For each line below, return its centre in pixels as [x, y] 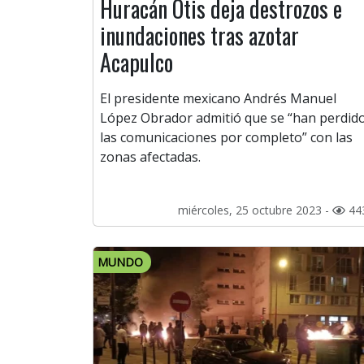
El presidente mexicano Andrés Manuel [218, 99]
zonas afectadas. [150, 157]
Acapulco [136, 63]
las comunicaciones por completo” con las [226, 138]
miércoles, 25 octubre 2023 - [255, 210]
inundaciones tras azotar [199, 36]
